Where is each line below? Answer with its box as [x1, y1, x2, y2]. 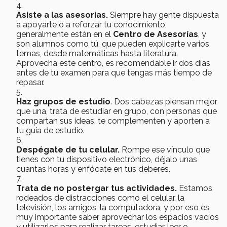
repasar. [16, 77, 49, 87]
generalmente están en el [16, 29, 113, 39]
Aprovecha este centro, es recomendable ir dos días [16, 58, 210, 68]
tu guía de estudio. [16, 125, 85, 135]
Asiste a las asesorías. [16, 10, 108, 20]
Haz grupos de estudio [16, 96, 110, 106]
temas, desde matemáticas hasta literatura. [16, 48, 178, 58]
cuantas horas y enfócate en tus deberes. [16, 164, 170, 174]
